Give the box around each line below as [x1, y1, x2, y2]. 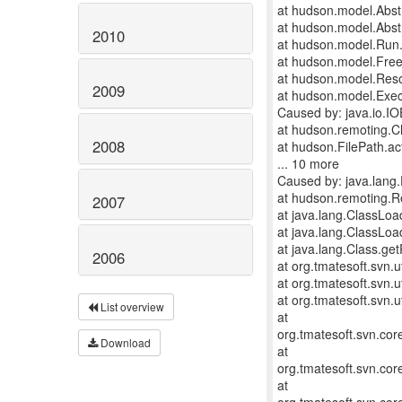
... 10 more [277, 154, 339, 172]
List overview [98, 298, 164, 314]
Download [98, 334, 151, 350]
